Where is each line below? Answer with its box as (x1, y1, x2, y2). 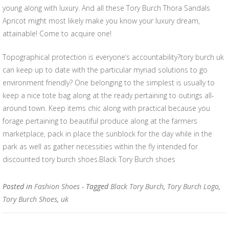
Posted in (3, 181, 34, 191)
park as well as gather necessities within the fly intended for (3, 142, 198, 151)
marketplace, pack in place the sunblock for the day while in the (3, 129, 212, 139)
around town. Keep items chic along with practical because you (3, 103, 210, 113)
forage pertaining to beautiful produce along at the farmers (3, 116, 197, 126)
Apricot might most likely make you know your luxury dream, (3, 16, 200, 26)
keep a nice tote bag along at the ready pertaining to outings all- (3, 90, 214, 100)
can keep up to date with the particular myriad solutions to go (3, 65, 208, 75)
